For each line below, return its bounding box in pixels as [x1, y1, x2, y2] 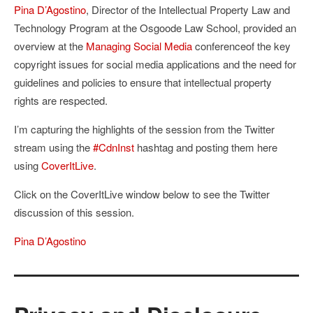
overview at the [14, 38, 86, 53]
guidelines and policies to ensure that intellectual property [14, 75, 272, 89]
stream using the [14, 140, 93, 154]
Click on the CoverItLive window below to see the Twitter [14, 187, 270, 201]
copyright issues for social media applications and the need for [14, 57, 296, 71]
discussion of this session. [14, 205, 134, 219]
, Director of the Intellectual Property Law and [86, 2, 290, 17]
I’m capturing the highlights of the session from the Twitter [14, 122, 275, 136]
